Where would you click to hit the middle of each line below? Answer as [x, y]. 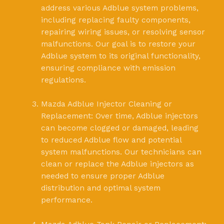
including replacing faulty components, [115, 20]
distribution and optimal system [100, 188]
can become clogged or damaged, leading [119, 128]
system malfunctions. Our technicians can [121, 152]
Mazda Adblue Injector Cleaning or [106, 104]
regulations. [63, 80]
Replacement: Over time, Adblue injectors [119, 116]
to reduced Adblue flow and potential [111, 140]
